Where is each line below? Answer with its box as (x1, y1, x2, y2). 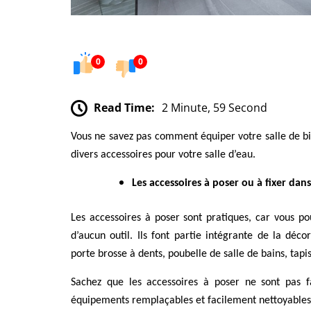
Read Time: (94, 99, 155, 115)
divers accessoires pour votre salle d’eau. (71, 149, 255, 161)
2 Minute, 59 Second (162, 99, 267, 115)
